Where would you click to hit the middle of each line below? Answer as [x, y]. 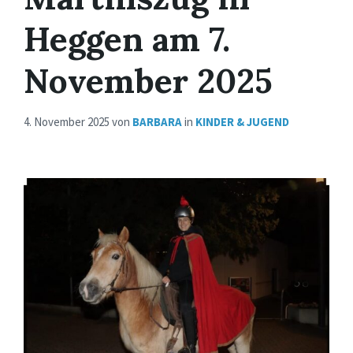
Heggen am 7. [127, 39]
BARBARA [157, 122]
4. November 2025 [68, 122]
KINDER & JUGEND [242, 122]
